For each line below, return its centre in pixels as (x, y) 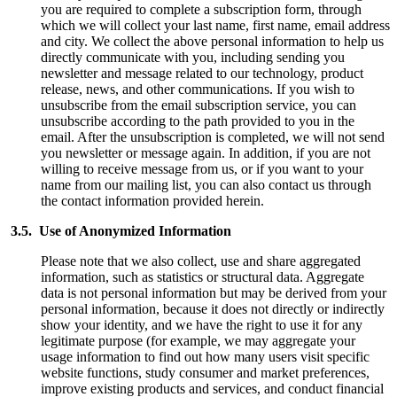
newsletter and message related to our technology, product (202, 73)
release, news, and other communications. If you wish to (197, 89)
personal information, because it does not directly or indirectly (212, 308)
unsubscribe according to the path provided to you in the (197, 121)
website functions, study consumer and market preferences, (205, 372)
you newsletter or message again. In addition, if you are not (205, 152)
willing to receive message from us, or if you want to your (202, 168)
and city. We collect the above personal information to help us (212, 41)
